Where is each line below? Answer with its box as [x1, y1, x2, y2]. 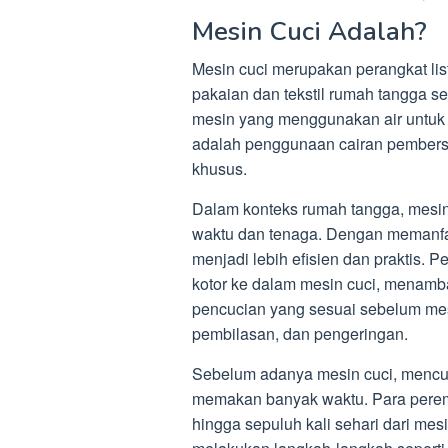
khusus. [192, 157, 247, 180]
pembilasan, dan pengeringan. [192, 322, 408, 345]
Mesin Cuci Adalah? [192, 14, 427, 49]
